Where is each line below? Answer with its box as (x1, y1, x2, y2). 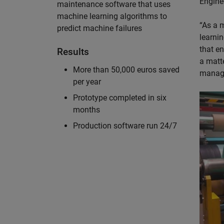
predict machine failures (57, 23, 142, 33)
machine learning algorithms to (57, 11, 167, 21)
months (73, 105, 100, 114)
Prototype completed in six (73, 93, 166, 102)
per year (73, 77, 101, 86)
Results (57, 46, 89, 57)
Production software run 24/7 (73, 121, 177, 130)
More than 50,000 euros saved (73, 65, 179, 74)
